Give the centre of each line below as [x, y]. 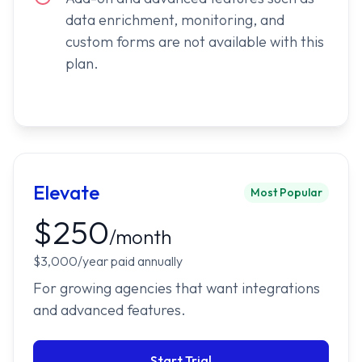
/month [140, 237]
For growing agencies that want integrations [177, 288]
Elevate [66, 193]
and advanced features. [109, 310]
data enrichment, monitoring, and [175, 20]
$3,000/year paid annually [108, 261]
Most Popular [286, 193]
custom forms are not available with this [195, 42]
